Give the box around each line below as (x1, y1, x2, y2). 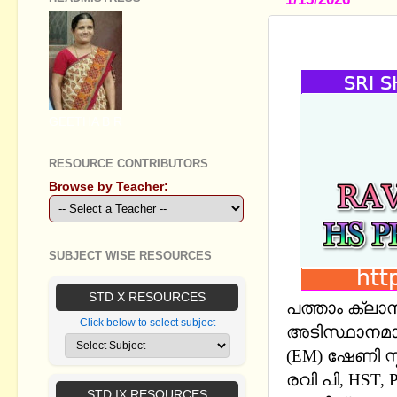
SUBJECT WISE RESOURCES (49, 248, 212, 262)
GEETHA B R (49, 114, 122, 128)
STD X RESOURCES (89, 290, 206, 305)
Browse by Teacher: (49, 179, 168, 193)
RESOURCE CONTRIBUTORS (49, 156, 208, 170)
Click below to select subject (79, 316, 215, 330)
